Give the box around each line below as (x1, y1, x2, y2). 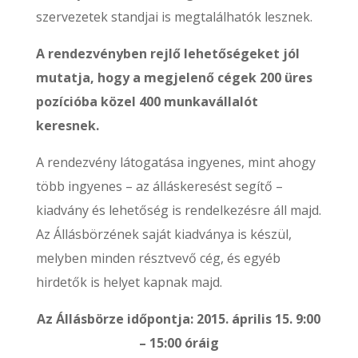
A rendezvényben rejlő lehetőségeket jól (35, 45, 300, 62)
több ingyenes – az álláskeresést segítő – (35, 177, 283, 195)
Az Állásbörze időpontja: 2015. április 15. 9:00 (37, 310, 321, 328)
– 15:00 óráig (138, 334, 219, 352)
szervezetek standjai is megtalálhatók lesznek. (35, 8, 312, 26)
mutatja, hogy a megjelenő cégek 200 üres (35, 69, 312, 86)
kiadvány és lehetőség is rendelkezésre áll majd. (35, 201, 321, 219)
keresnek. (35, 117, 99, 134)
